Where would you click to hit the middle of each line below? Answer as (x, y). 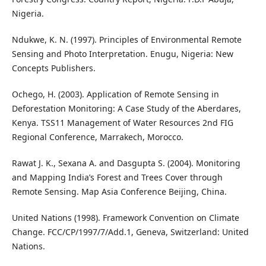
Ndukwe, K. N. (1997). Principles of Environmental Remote (126, 40)
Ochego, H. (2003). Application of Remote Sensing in (115, 94)
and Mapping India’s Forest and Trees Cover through (117, 178)
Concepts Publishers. (53, 68)
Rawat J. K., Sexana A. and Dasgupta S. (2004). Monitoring (126, 163)
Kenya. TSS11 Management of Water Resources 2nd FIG (122, 123)
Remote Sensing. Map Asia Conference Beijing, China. (119, 192)
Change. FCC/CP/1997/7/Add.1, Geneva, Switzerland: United (130, 232)
